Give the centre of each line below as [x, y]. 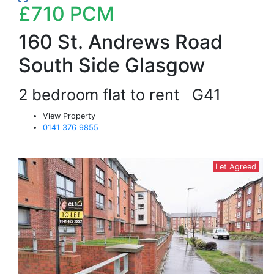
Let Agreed [236, 167]
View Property [69, 116]
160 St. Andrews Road [120, 42]
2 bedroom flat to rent [105, 94]
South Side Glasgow [112, 65]
